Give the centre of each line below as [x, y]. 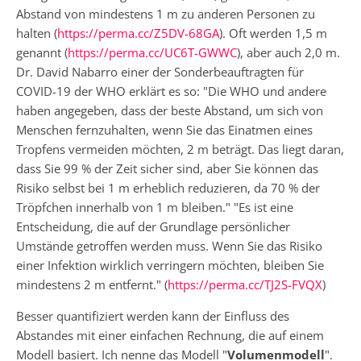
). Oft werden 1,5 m [273, 33]
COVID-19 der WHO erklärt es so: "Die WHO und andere [171, 91]
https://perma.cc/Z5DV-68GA [138, 33]
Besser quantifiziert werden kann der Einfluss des [153, 315]
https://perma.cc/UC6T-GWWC [152, 52]
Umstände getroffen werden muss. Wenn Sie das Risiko [169, 245]
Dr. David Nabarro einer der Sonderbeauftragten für [160, 71]
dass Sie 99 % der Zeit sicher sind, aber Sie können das [167, 168]
